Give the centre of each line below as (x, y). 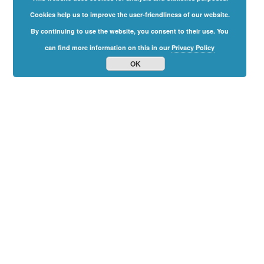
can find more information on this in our (108, 47)
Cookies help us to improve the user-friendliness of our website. (130, 14)
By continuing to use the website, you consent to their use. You (130, 31)
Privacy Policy (193, 47)
